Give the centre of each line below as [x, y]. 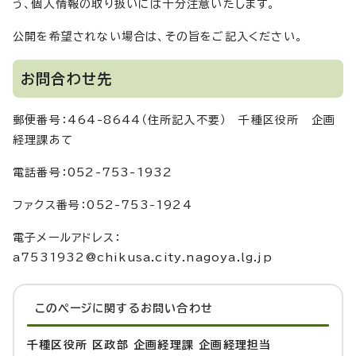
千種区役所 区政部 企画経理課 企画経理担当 [149, 345]
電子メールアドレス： [67, 238]
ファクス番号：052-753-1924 [103, 205]
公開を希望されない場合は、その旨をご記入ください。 [158, 37]
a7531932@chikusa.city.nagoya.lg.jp [143, 258]
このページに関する [88, 309]
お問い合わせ [177, 309]
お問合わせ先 [67, 79]
